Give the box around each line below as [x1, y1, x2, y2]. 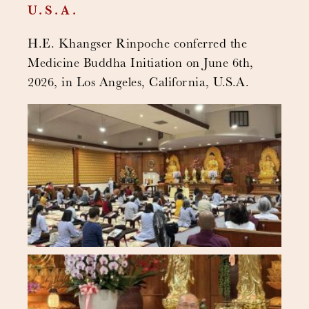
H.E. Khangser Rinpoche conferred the [28, 39, 247, 52]
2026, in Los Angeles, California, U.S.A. [28, 77, 249, 90]
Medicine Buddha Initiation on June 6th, [28, 58, 254, 71]
